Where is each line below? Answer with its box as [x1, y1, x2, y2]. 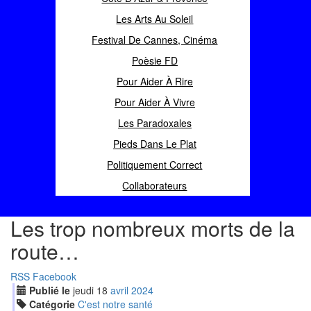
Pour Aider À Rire [116, 74, 193, 88]
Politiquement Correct [107, 158, 203, 171]
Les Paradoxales [117, 116, 192, 130]
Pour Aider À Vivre [114, 95, 195, 109]
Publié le [28, 283, 70, 297]
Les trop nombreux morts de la [10, 213, 295, 243]
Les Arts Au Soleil [116, 12, 194, 26]
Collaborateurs [122, 178, 187, 192]
